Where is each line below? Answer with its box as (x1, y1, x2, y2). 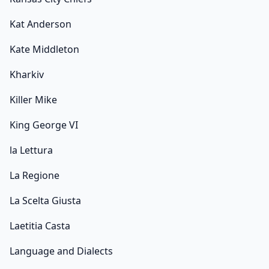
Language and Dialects (10, 244, 113, 258)
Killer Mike (10, 93, 57, 107)
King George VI (10, 118, 78, 132)
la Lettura (10, 144, 53, 157)
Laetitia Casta (10, 219, 70, 233)
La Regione (10, 169, 59, 183)
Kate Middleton (10, 43, 79, 56)
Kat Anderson (10, 17, 71, 31)
